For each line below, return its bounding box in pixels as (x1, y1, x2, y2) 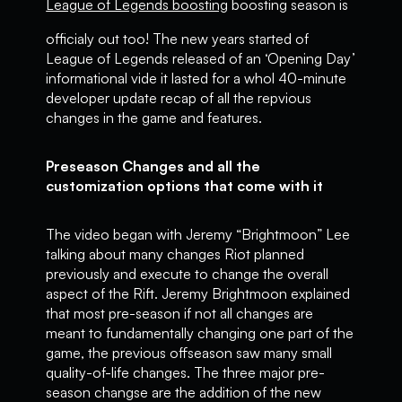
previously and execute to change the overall (46, 265, 329, 283)
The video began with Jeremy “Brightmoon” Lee (46, 225, 351, 243)
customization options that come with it (46, 177, 328, 195)
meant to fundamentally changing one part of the (46, 324, 354, 342)
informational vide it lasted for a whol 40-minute (46, 69, 347, 87)
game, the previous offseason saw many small (46, 344, 333, 362)
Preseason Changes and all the (46, 157, 261, 175)
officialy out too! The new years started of (46, 30, 310, 48)
